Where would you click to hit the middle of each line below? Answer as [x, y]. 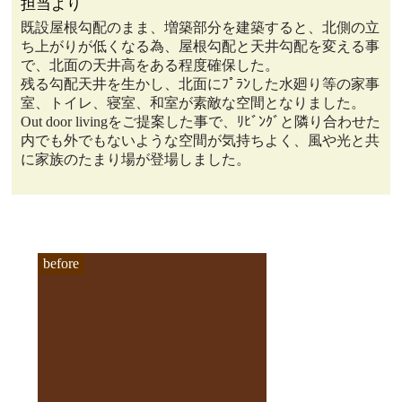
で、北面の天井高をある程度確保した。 [150, 65]
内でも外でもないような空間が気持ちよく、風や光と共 [201, 140]
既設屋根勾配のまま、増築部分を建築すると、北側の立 [201, 27]
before [61, 263]
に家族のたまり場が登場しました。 [136, 159]
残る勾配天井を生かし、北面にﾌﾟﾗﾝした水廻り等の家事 [201, 84]
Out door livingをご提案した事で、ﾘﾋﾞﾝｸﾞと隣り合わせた [201, 122]
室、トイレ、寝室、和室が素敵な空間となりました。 [193, 103]
